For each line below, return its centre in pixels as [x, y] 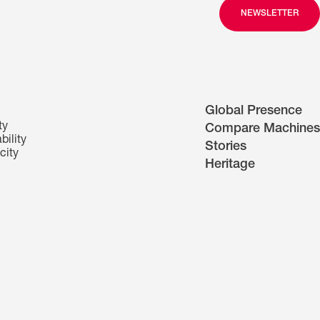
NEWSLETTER [270, 14]
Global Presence [254, 112]
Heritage [230, 165]
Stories [226, 147]
